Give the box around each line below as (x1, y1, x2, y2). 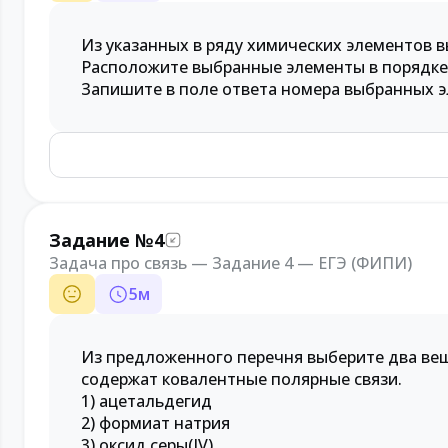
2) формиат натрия (81, 412, 230, 434)
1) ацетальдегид (81, 390, 212, 412)
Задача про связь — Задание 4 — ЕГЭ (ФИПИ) (49, 252, 412, 274)
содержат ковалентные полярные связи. (81, 368, 402, 390)
